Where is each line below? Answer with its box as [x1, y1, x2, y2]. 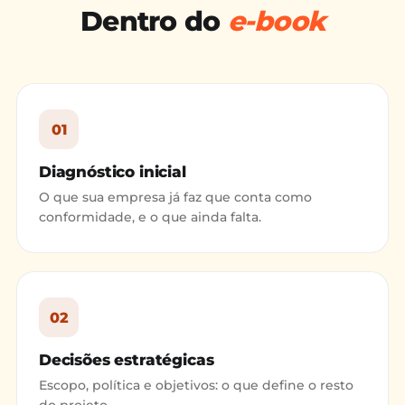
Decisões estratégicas [39, 351, 214, 369]
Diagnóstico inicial [39, 163, 186, 181]
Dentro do [80, 5, 228, 38]
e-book [227, 5, 325, 38]
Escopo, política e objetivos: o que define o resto [39, 377, 353, 393]
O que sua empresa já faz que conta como [39, 189, 312, 205]
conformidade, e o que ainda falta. [39, 209, 261, 225]
